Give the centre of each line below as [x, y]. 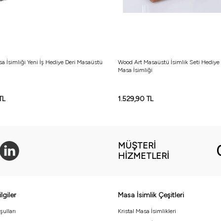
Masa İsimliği [135, 70]
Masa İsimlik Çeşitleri [151, 195]
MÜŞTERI [137, 146]
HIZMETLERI [144, 156]
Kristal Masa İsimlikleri [147, 211]
